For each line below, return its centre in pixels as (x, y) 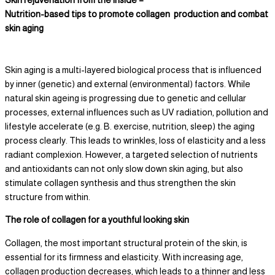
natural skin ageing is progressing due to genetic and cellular (126, 98)
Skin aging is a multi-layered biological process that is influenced (133, 70)
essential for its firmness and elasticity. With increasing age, (124, 257)
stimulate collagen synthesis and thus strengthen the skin (120, 183)
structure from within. (48, 197)
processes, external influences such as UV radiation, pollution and (137, 112)
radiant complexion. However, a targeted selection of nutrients (131, 154)
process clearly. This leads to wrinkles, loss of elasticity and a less (135, 140)
